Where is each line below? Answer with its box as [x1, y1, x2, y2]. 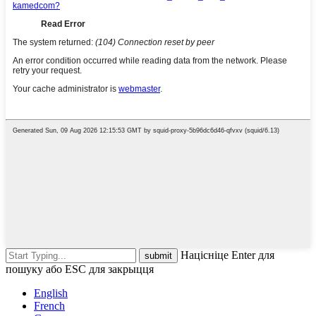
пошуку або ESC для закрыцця [6, 263, 154, 276]
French [34, 300, 65, 312]
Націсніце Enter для [181, 249, 274, 262]
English [34, 287, 68, 300]
